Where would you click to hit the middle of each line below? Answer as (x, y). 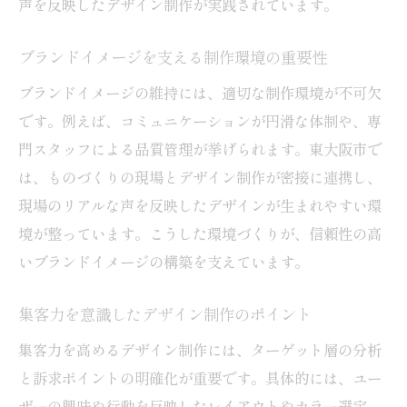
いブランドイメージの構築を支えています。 (164, 261)
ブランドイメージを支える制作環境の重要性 (173, 57)
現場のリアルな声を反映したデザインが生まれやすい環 (200, 205)
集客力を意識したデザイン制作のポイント (165, 314)
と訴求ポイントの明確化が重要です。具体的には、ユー (200, 377)
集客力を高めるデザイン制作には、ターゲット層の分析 (200, 349)
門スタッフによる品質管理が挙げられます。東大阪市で (200, 149)
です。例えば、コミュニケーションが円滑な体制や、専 (200, 120)
